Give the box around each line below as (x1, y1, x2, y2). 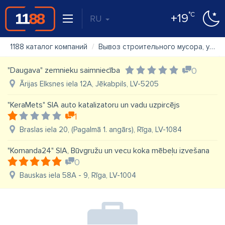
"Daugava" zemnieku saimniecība (8, 65, 120, 75)
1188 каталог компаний (10, 42, 87, 51)
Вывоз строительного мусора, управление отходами (98, 42, 209, 51)
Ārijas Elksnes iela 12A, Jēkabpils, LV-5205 (20, 79, 159, 88)
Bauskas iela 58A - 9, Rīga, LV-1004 (20, 171, 136, 180)
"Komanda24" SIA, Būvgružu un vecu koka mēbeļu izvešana (8, 146, 209, 156)
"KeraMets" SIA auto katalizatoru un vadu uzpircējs (8, 100, 180, 110)
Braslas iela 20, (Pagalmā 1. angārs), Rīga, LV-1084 (20, 125, 182, 134)
